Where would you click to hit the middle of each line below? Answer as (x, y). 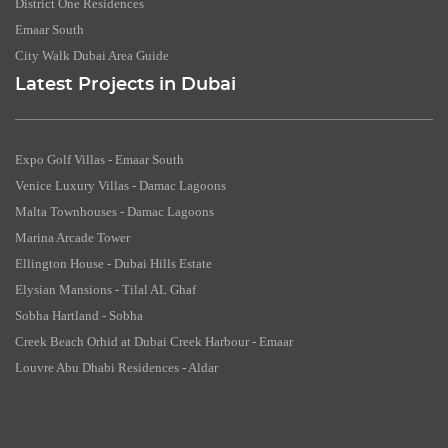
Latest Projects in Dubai (125, 85)
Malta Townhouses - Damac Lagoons (114, 212)
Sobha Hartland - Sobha (79, 316)
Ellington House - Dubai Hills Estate (113, 264)
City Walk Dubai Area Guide (92, 56)
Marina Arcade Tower (72, 238)
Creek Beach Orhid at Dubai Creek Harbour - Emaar (154, 342)
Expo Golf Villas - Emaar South (99, 160)
